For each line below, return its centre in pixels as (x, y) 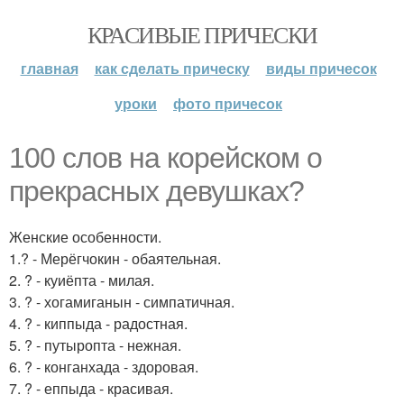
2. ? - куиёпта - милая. (82, 280)
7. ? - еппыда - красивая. (91, 388)
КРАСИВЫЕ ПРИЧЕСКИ (202, 34)
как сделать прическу (172, 68)
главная (49, 68)
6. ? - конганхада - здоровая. (104, 367)
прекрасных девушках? (156, 191)
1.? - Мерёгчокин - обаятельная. (115, 258)
